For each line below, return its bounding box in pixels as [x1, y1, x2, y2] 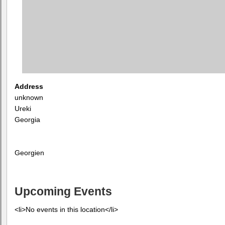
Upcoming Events [15, 185, 112, 198]
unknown [15, 93, 43, 101]
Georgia [15, 116, 40, 124]
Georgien [15, 149, 44, 157]
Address [15, 82, 43, 90]
